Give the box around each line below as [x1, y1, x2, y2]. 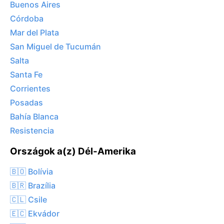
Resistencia [10, 125, 54, 136]
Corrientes [10, 83, 50, 94]
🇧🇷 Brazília [10, 180, 55, 190]
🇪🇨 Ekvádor [10, 208, 59, 218]
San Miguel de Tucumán [10, 41, 101, 52]
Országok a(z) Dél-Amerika [10, 145, 136, 157]
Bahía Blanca [10, 111, 58, 122]
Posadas [10, 97, 43, 108]
